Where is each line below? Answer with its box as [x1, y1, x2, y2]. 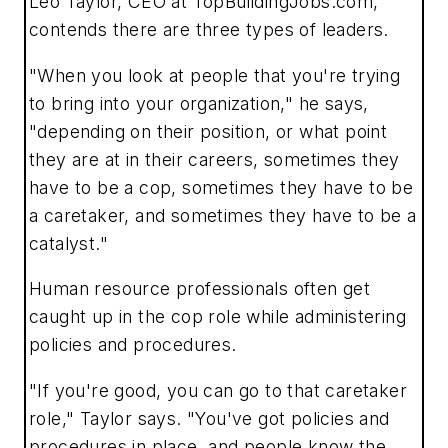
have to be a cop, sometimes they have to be [29, 176, 414, 198]
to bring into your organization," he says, [29, 92, 369, 114]
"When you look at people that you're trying [29, 64, 401, 86]
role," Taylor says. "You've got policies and [29, 407, 390, 429]
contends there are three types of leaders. [29, 19, 389, 41]
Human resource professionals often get [29, 278, 371, 300]
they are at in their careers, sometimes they [29, 148, 400, 170]
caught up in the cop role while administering [29, 306, 406, 328]
